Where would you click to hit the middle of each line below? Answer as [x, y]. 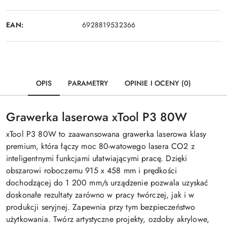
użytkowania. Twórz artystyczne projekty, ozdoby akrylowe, [108, 219]
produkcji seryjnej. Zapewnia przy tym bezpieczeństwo [101, 207]
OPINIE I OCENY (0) [158, 83]
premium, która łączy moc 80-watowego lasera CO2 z [100, 146]
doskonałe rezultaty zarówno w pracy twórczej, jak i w [100, 195]
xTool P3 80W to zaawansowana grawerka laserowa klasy [106, 134]
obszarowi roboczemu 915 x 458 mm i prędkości [92, 171]
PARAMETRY [88, 83]
